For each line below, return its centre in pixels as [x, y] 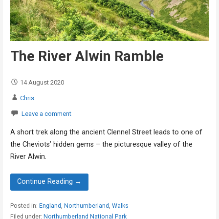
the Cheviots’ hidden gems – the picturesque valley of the [101, 145]
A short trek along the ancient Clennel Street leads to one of [106, 132]
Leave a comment [46, 113]
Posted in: [24, 206]
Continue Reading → [49, 182]
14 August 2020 [42, 82]
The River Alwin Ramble [87, 56]
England [50, 206]
